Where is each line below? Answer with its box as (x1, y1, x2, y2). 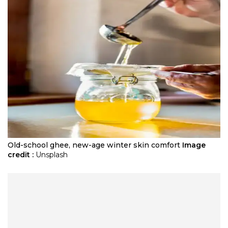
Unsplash (36, 150, 68, 159)
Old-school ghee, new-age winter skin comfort (8, 140, 180, 150)
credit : (8, 150, 34, 159)
